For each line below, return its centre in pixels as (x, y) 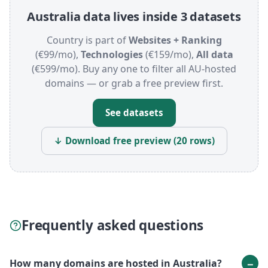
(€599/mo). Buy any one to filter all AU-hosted (134, 69)
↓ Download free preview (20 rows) (134, 141)
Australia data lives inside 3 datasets (134, 17)
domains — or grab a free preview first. (134, 83)
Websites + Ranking (175, 40)
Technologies (112, 55)
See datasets (134, 113)
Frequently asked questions (113, 226)
